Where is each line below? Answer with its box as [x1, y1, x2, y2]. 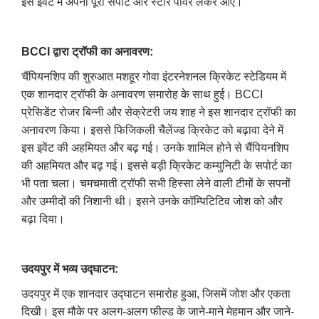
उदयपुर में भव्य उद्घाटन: [21, 262, 118, 275]
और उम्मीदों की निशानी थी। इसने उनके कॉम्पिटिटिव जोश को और [21, 194, 283, 207]
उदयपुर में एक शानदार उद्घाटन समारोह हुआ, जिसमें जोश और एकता [21, 287, 291, 300]
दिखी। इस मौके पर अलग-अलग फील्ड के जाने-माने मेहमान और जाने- [21, 305, 294, 318]
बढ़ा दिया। [21, 212, 65, 225]
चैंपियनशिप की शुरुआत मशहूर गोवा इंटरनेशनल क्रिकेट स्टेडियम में [21, 70, 286, 83]
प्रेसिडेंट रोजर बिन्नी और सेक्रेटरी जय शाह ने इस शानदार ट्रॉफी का [21, 105, 296, 118]
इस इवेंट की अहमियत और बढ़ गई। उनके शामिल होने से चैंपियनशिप [21, 141, 289, 154]
